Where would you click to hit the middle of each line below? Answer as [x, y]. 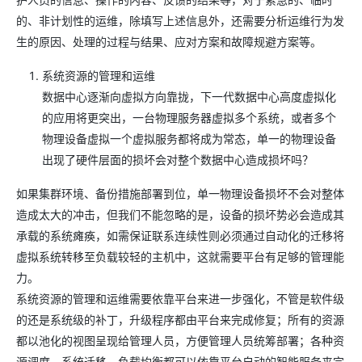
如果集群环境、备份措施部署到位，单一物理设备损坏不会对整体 [180, 193]
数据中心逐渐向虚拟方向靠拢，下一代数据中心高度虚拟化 [189, 96]
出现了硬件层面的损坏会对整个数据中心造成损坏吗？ [178, 159]
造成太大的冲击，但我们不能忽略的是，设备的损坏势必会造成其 [180, 214]
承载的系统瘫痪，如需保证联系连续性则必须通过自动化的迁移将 [180, 235]
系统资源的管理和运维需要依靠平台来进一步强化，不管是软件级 [180, 298]
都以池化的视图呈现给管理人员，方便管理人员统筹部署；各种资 [180, 340]
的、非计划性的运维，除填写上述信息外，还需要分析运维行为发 [180, 20]
